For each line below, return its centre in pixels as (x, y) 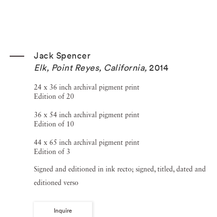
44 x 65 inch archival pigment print (87, 143)
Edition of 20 (54, 97)
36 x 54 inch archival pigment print (87, 115)
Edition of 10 (54, 124)
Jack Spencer (62, 55)
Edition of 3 (52, 152)
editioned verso (56, 183)
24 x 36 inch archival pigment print (87, 88)
